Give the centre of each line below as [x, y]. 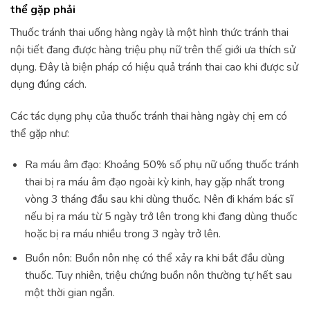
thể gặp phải [43, 9]
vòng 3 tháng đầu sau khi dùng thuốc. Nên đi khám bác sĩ [159, 200]
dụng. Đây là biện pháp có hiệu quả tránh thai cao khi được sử [154, 67]
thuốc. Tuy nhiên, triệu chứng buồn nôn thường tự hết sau [158, 275]
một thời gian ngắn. [70, 292]
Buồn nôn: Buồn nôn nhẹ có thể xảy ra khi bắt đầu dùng [154, 258]
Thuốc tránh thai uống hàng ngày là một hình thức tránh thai [149, 32]
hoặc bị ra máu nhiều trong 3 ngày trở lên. [122, 234]
